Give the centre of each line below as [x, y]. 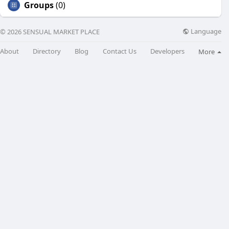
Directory [47, 51]
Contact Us [119, 51]
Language [205, 31]
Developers [167, 51]
